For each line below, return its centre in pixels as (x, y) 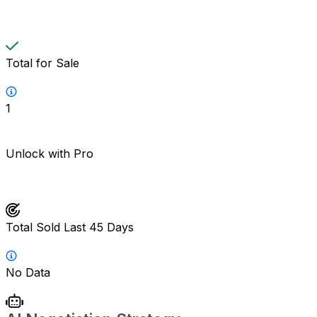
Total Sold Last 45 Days (70, 227)
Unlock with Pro (50, 153)
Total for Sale (42, 63)
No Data (28, 272)
